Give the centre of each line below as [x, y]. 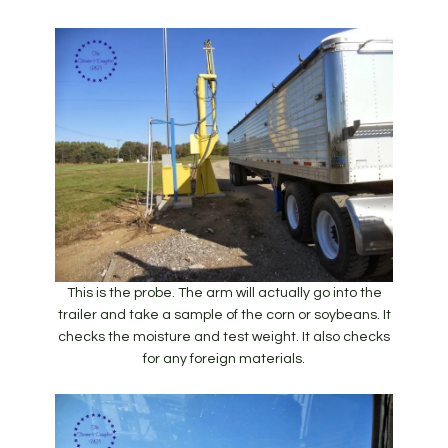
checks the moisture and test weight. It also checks [224, 336]
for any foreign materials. [224, 358]
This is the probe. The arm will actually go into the [224, 292]
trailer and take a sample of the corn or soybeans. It [224, 314]
